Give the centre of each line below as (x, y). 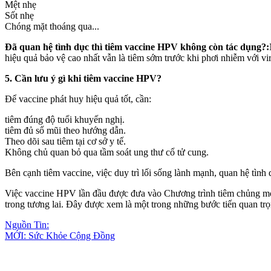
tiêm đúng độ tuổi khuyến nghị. (65, 119)
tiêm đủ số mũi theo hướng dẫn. (65, 130)
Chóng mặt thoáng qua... (52, 26)
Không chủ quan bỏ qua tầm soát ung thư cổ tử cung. (107, 152)
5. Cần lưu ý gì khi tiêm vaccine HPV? (83, 78)
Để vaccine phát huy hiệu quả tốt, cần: (78, 99)
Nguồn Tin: (27, 224)
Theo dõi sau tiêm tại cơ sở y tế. (65, 141)
